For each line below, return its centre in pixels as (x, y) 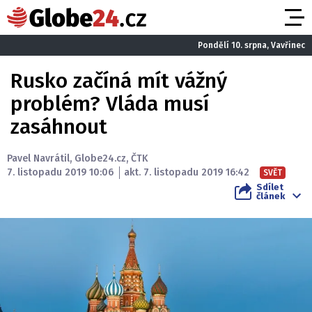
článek (271, 196)
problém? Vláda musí (110, 104)
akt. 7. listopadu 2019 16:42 (187, 172)
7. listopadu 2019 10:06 (60, 172)
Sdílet (270, 187)
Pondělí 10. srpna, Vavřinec (251, 45)
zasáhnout (59, 127)
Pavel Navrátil (38, 158)
